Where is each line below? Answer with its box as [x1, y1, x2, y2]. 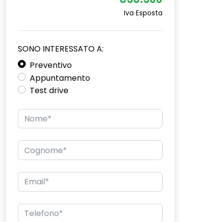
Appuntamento [30, 72, 90, 84]
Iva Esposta [124, 8, 163, 18]
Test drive [30, 85, 68, 97]
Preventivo [30, 59, 72, 71]
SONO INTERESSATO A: [18, 43, 104, 55]
